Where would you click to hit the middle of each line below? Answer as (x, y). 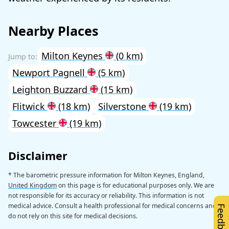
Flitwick (30, 107)
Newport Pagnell (50, 73)
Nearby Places (53, 30)
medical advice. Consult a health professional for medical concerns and (112, 205)
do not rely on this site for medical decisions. (73, 216)
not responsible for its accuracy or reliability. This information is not (106, 195)
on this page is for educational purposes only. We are (135, 185)
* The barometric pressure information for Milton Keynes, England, (106, 175)
